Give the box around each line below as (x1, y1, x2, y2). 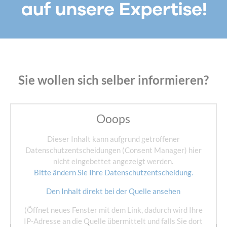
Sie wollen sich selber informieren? (18, 72, 209, 88)
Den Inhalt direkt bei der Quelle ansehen (46, 186, 181, 196)
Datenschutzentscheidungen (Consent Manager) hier (25, 145, 202, 155)
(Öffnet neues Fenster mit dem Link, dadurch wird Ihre (24, 205, 203, 215)
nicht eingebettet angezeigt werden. (53, 157, 174, 166)
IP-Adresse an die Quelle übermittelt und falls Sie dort (24, 216, 203, 226)
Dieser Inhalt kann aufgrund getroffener (47, 134, 180, 144)
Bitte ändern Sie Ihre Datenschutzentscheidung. (33, 168, 193, 177)
